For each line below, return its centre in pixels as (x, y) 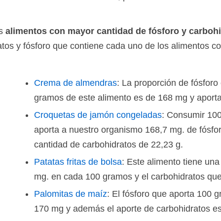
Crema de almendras (75, 83)
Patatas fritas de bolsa (78, 162)
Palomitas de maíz (71, 194)
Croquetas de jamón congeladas (98, 115)
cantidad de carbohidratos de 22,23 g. (109, 145)
